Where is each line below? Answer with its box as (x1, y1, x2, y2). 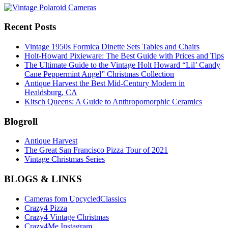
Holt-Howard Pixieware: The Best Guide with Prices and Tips (24, 51, 224, 61)
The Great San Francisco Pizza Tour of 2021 (24, 146, 168, 155)
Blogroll (4, 116, 38, 127)
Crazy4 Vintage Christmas (24, 212, 109, 221)
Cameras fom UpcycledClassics (24, 194, 126, 203)
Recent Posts (4, 21, 56, 33)
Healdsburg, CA (24, 88, 77, 97)
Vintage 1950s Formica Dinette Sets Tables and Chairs (24, 42, 199, 51)
